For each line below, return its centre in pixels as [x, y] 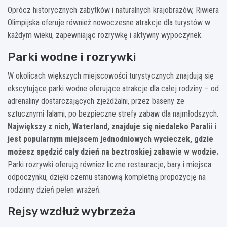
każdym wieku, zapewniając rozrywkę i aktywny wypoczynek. [105, 35]
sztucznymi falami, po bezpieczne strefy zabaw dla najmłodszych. [113, 113]
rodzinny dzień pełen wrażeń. [54, 190]
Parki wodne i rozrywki [72, 56]
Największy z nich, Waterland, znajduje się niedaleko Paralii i [112, 126]
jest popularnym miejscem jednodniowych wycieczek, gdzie [110, 139]
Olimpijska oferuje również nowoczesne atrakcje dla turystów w [109, 22]
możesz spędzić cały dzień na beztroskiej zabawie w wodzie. [113, 152]
